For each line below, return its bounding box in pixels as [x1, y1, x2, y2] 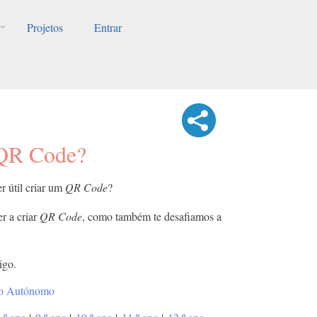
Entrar [93, 20, 122, 35]
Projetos [26, 20, 63, 35]
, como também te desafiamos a [82, 208, 221, 224]
